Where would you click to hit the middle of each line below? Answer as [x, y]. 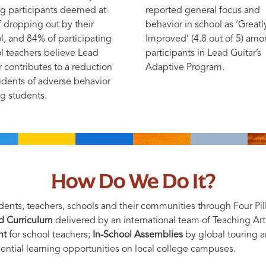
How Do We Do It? [133, 181]
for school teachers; [50, 235]
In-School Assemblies [138, 235]
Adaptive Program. [185, 67]
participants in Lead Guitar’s [203, 53]
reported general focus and [203, 10]
